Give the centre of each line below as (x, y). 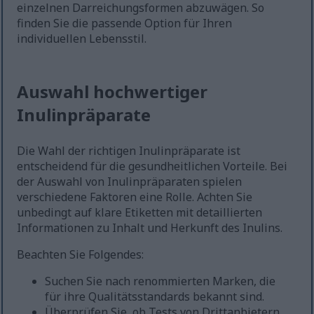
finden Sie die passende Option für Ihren (125, 23)
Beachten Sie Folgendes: (81, 255)
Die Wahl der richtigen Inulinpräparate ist (129, 151)
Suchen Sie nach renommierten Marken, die (161, 281)
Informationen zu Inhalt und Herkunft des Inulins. (150, 228)
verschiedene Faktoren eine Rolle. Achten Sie (135, 197)
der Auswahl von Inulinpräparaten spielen (130, 182)
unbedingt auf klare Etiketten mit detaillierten (140, 213)
